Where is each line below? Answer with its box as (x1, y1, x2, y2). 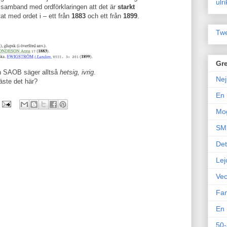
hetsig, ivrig (60, 68, 94, 76)
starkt (118, 3, 135, 11)
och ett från (86, 12, 123, 20)
